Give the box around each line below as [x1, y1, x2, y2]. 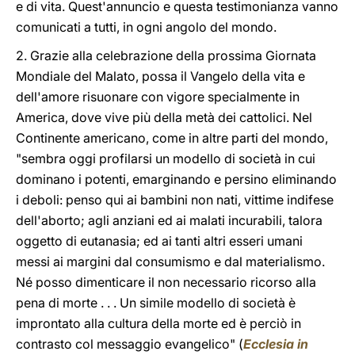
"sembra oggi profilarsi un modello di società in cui [16, 151, 315, 166]
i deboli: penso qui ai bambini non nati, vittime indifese [16, 192, 334, 208]
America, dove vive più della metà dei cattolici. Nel [16, 109, 312, 125]
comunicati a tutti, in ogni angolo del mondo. [16, 19, 277, 35]
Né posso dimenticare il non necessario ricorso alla [16, 274, 316, 290]
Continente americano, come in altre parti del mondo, [16, 130, 328, 146]
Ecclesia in [243, 336, 308, 352]
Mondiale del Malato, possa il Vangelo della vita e [16, 68, 305, 84]
